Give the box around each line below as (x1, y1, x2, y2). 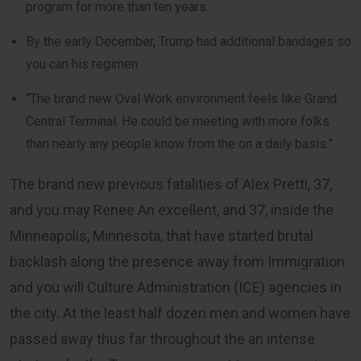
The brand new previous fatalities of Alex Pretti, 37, (10, 175, 332, 193)
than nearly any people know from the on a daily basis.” (26, 135, 333, 151)
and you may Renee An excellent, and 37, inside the (10, 201, 334, 218)
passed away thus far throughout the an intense (10, 330, 315, 347)
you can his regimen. (26, 56, 140, 72)
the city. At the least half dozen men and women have (10, 304, 351, 322)
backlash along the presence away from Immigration (10, 252, 345, 270)
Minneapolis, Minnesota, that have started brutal (10, 226, 313, 244)
